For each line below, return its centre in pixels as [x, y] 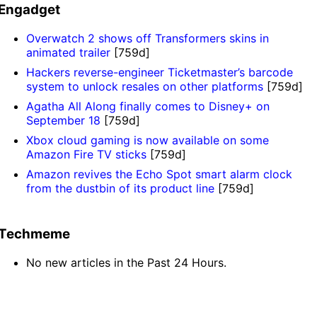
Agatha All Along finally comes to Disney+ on [148, 106]
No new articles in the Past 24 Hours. [127, 262]
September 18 [64, 121]
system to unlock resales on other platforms [145, 87]
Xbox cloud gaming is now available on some [148, 140]
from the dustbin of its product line [121, 189]
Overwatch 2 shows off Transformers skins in [148, 39]
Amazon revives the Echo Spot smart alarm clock [160, 174]
